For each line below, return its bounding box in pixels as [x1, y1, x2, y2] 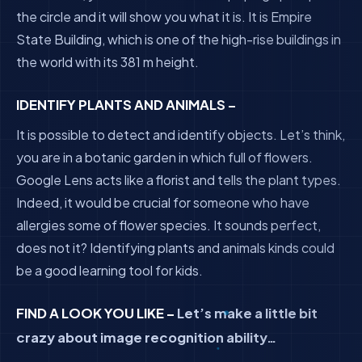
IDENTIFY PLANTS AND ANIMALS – [16, 96, 236, 113]
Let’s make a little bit [175, 305, 318, 322]
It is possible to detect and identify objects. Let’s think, [16, 126, 345, 143]
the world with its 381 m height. [16, 53, 199, 70]
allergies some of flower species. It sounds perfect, [16, 217, 321, 234]
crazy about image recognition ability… [16, 329, 276, 346]
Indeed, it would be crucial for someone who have [16, 194, 309, 211]
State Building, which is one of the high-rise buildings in [16, 31, 341, 48]
